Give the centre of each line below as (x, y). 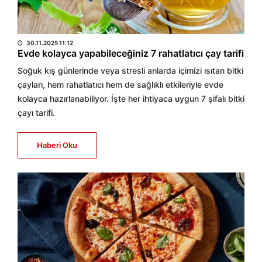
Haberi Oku (57, 145)
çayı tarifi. (36, 113)
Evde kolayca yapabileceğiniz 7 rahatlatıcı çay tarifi (131, 53)
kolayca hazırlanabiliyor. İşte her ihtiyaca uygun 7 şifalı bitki (131, 99)
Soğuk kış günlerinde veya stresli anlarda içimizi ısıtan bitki (130, 70)
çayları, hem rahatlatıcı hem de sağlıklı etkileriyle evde (120, 85)
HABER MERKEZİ (54, 29)
